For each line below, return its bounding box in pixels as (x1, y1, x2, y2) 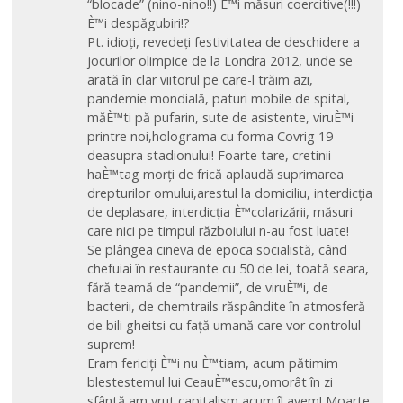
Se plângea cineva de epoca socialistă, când (86, 240, 347, 258)
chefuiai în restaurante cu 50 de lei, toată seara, (86, 259, 369, 277)
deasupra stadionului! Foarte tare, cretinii (86, 146, 331, 164)
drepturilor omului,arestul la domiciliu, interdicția (86, 184, 372, 201)
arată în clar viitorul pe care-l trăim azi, (86, 70, 313, 88)
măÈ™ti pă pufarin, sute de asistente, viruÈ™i (86, 108, 354, 126)
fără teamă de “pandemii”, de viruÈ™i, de (86, 278, 328, 296)
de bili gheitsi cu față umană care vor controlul (86, 316, 361, 334)
